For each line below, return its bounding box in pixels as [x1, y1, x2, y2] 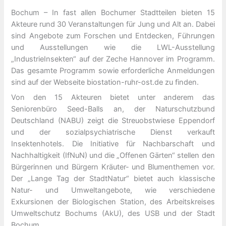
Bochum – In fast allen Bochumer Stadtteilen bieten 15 [11, 8, 215, 17]
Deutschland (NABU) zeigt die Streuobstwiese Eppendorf [11, 116, 215, 126]
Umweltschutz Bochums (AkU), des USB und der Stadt [11, 209, 215, 218]
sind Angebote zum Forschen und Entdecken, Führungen [11, 31, 215, 40]
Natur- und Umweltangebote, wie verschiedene [11, 186, 215, 195]
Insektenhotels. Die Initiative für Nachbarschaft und [11, 139, 215, 149]
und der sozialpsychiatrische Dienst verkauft [11, 128, 215, 137]
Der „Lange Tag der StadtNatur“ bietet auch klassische [11, 174, 215, 184]
